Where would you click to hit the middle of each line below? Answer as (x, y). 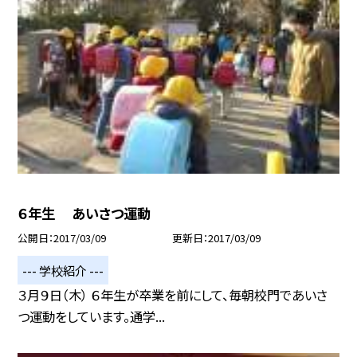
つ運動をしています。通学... (92, 317)
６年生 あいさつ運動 (84, 214)
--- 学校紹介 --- (63, 270)
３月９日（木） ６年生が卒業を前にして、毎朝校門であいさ (173, 295)
